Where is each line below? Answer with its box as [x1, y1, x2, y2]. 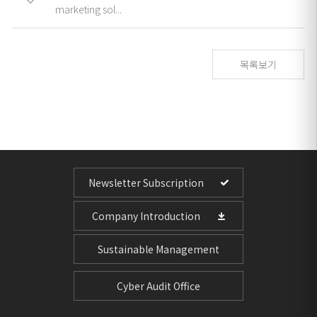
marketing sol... [55, 2, 122, 16]
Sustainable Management [98, 242, 219, 256]
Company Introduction [92, 209, 200, 223]
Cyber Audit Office [117, 279, 200, 293]
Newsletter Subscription [88, 175, 204, 190]
